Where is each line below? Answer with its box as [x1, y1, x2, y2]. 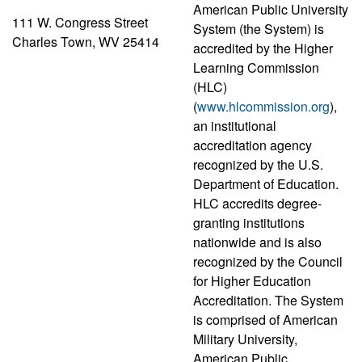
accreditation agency [193, 135, 312, 154]
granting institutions [193, 213, 305, 232]
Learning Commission [193, 57, 319, 77]
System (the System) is [193, 19, 324, 38]
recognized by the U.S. [193, 154, 323, 174]
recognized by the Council [193, 251, 343, 271]
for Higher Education [193, 271, 311, 290]
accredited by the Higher [193, 38, 333, 57]
